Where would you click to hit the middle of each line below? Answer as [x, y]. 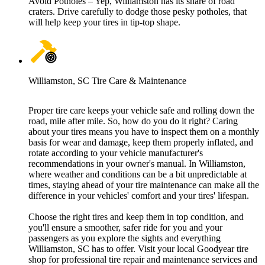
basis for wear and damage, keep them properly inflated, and [141, 143]
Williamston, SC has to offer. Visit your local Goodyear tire [138, 249]
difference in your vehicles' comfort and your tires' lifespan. [139, 196]
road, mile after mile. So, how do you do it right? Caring [133, 121]
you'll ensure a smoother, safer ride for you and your [125, 228]
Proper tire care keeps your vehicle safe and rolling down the [141, 111]
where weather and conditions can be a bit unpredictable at [138, 174]
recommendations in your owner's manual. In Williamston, [137, 164]
